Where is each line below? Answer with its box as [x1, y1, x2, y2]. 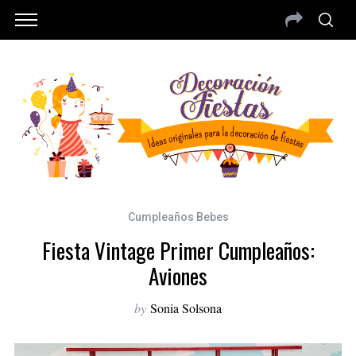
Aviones [149, 260, 207, 292]
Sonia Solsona [150, 300, 222, 317]
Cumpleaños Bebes [127, 211, 229, 224]
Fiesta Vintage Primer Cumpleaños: [41, 234, 315, 267]
